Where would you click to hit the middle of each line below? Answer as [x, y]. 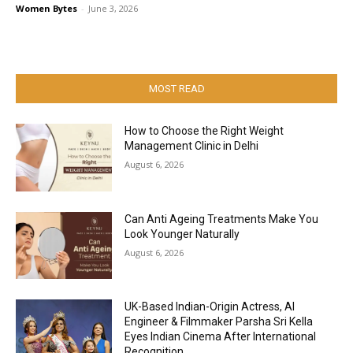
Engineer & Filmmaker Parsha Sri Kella [219, 322]
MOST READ [176, 89]
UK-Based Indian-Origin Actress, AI [210, 307]
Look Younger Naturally [182, 234]
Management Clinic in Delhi [192, 146]
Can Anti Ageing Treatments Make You [222, 219]
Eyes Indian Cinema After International [221, 337]
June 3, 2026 [113, 8]
